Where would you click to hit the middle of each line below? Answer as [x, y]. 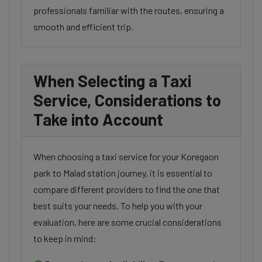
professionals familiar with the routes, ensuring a [129, 10]
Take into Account [98, 119]
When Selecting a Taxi [112, 81]
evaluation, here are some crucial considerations [127, 222]
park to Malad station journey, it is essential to [123, 173]
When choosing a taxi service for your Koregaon [126, 156]
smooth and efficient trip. [83, 27]
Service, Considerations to [127, 100]
